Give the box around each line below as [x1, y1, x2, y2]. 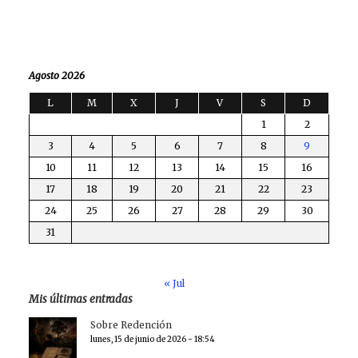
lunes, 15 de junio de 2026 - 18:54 [89, 334, 215, 345]
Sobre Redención [89, 319, 172, 332]
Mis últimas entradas [29, 292, 133, 307]
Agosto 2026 [29, 70, 85, 82]
